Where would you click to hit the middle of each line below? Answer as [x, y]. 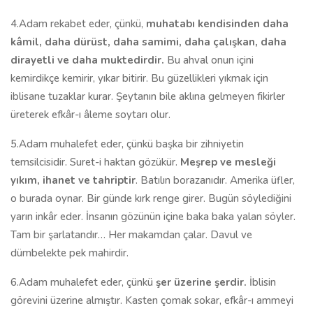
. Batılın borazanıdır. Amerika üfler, [215, 180]
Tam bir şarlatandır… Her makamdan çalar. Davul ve [131, 235]
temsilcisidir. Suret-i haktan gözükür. [95, 162]
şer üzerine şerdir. [200, 282]
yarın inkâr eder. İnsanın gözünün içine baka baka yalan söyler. [153, 217]
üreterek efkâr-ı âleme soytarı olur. [90, 115]
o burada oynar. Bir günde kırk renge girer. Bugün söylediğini [151, 198]
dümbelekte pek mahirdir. [70, 253]
